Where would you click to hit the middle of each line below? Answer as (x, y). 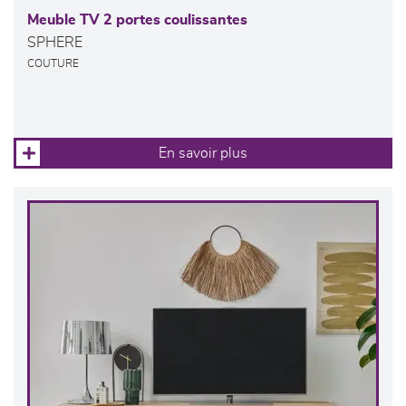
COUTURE (53, 64)
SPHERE (55, 43)
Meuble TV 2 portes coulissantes (137, 20)
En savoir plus (203, 154)
